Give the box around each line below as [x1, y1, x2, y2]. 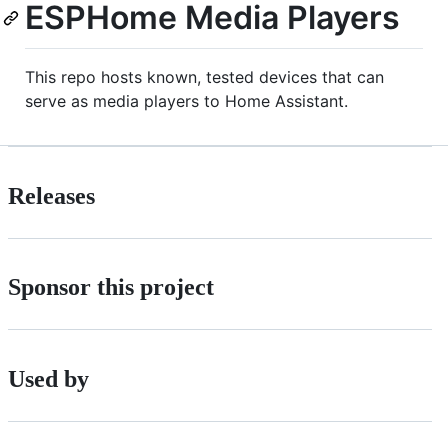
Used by [8, 366, 89, 393]
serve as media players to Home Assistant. [25, 90, 348, 111]
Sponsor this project [8, 274, 214, 301]
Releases [8, 182, 95, 209]
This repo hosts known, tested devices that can [25, 66, 384, 87]
